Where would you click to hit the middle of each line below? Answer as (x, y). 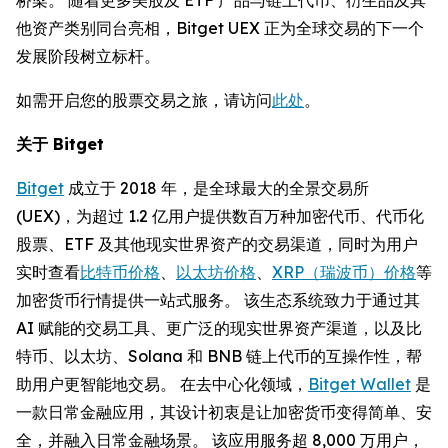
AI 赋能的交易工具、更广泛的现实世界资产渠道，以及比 (219, 327)
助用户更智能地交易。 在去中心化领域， (162, 383)
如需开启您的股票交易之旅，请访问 (144, 99)
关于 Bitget (60, 143)
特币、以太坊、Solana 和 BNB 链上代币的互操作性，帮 (219, 355)
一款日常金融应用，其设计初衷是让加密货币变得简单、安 (224, 411)
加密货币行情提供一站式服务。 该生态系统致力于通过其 (218, 299)
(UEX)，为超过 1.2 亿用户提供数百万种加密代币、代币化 (220, 215)
